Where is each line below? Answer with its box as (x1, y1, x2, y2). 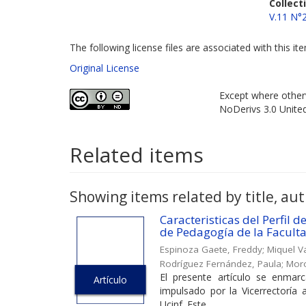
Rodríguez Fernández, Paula (160, 257, 281, 270)
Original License (70, 61, 139, 74)
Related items (70, 140, 204, 169)
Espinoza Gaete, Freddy (160, 242, 262, 255)
